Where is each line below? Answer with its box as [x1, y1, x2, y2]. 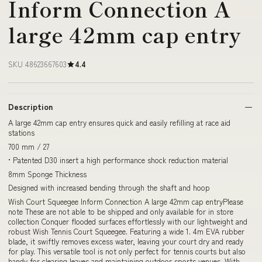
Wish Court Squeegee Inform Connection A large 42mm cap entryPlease [8, 195, 243, 207]
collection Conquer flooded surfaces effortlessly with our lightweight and [8, 215, 247, 227]
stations [8, 127, 35, 138]
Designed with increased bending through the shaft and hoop [8, 182, 210, 193]
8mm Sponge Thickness [8, 168, 87, 180]
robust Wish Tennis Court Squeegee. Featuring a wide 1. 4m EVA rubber [8, 225, 244, 237]
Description [8, 101, 53, 112]
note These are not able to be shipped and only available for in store [8, 205, 233, 217]
